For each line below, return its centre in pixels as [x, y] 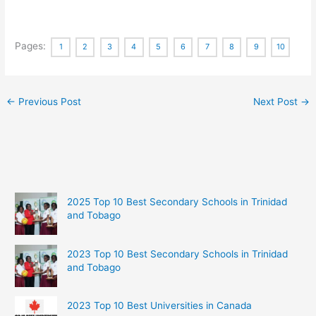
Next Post [276, 101]
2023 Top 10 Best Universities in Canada [159, 306]
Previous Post [49, 101]
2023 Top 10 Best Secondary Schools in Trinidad [177, 254]
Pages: [32, 46]
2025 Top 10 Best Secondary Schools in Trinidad [177, 202]
